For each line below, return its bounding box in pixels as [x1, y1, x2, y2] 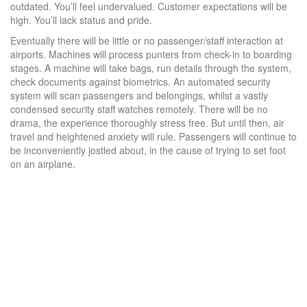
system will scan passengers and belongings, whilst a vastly [10, 88, 268, 103]
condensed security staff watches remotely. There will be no [10, 102, 268, 116]
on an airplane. [10, 157, 75, 171]
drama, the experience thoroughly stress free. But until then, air [10, 116, 284, 130]
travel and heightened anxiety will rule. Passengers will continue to [10, 130, 297, 144]
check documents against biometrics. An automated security [10, 75, 271, 89]
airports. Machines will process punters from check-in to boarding [10, 47, 292, 62]
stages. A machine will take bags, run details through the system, [10, 61, 291, 75]
